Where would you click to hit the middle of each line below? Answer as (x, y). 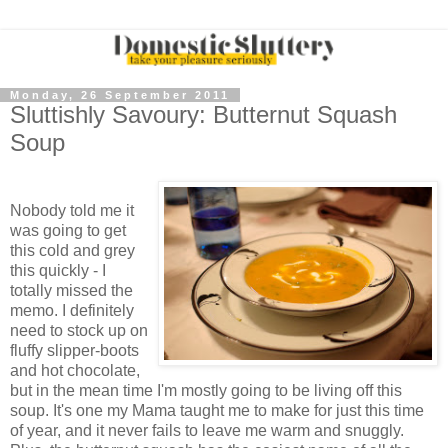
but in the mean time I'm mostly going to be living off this (206, 390)
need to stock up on (79, 330)
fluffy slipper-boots (74, 350)
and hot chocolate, (75, 370)
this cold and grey (72, 250)
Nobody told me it (72, 210)
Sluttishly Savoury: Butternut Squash (203, 115)
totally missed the (71, 290)
